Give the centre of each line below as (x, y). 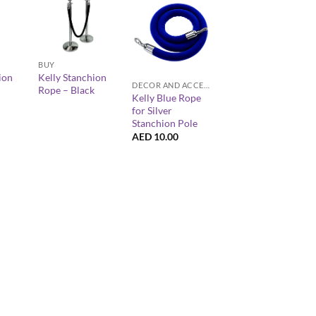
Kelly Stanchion (73, 78)
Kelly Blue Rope (167, 97)
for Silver (152, 110)
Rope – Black (67, 90)
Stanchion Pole (165, 123)
